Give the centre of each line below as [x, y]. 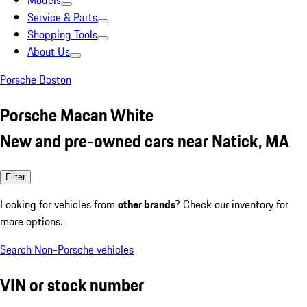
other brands [147, 204]
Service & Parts [62, 17]
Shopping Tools [62, 34]
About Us [49, 51]
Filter [15, 177]
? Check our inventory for [232, 204]
